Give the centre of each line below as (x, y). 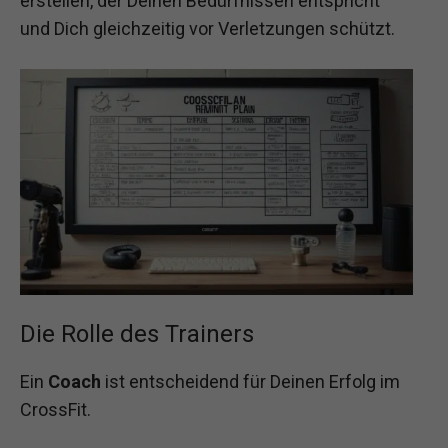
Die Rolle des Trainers (137, 333)
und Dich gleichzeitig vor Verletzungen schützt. (207, 29)
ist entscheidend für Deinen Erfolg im (250, 381)
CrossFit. (55, 409)
